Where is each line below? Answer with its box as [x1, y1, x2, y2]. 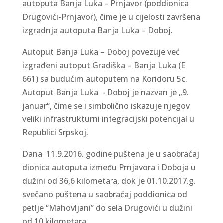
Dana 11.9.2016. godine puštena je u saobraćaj [22, 148, 199, 159]
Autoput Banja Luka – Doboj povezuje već [22, 46, 180, 57]
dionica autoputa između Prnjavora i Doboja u [22, 162, 196, 173]
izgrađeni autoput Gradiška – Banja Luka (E [22, 60, 185, 71]
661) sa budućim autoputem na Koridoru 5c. [22, 73, 187, 84]
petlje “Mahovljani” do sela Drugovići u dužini [22, 202, 192, 213]
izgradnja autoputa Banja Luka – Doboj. [22, 25, 173, 36]
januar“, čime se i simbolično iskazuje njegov [22, 100, 190, 111]
